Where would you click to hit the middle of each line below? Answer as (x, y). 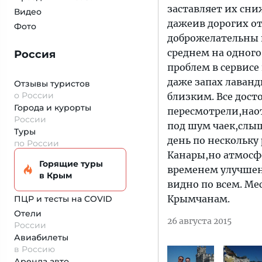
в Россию (35, 249)
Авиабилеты (41, 237)
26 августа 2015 (199, 221)
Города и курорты (53, 108)
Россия (35, 54)
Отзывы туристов (52, 84)
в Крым (56, 175)
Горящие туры (71, 164)
